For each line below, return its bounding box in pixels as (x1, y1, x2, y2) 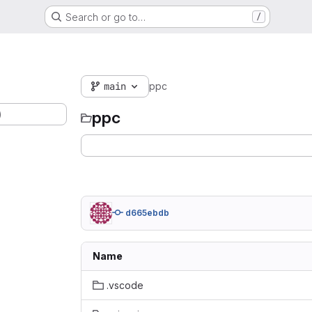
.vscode (107, 279, 143, 291)
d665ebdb (125, 208, 169, 218)
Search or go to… (65, 10, 146, 23)
